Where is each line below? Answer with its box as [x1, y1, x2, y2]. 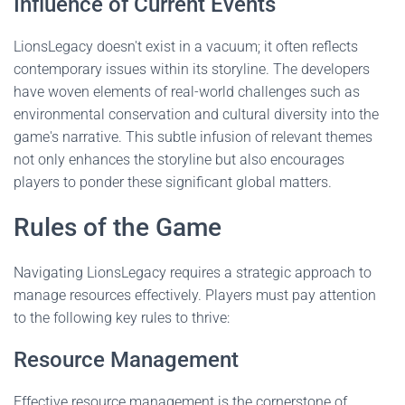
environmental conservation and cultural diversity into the [14, 106, 379, 123]
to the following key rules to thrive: [14, 309, 230, 326]
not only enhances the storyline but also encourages [14, 151, 344, 168]
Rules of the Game [14, 212, 221, 242]
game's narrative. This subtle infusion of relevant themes [14, 128, 372, 146]
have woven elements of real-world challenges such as [14, 83, 360, 100]
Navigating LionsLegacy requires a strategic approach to [14, 264, 372, 281]
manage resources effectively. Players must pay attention [14, 287, 376, 304]
